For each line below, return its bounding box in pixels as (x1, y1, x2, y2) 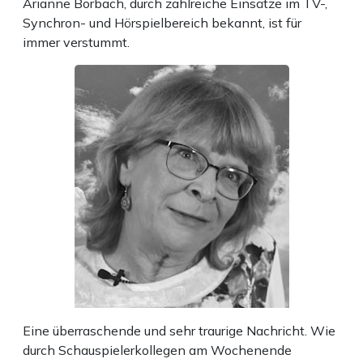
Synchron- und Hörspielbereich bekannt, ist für (23, 15, 301, 32)
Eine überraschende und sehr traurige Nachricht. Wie (23, 322, 335, 340)
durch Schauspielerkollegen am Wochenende (23, 342, 292, 359)
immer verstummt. (23, 34, 130, 51)
